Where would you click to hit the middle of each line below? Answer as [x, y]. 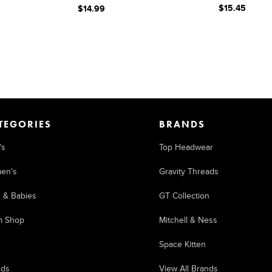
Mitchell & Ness [188, 220]
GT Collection [184, 196]
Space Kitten [182, 244]
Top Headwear [186, 147]
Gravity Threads [189, 172]
